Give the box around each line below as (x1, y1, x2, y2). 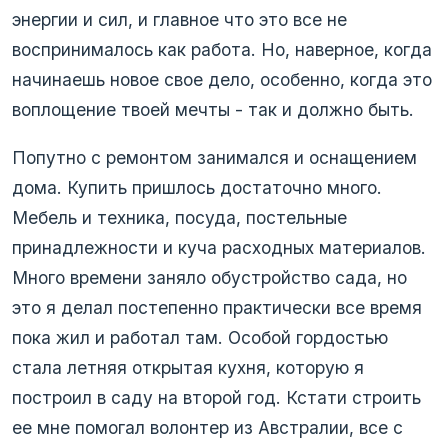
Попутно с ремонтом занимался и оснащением (12, 146, 417, 168)
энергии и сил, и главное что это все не (12, 8, 347, 30)
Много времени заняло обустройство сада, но (12, 266, 407, 288)
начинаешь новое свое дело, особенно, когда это (12, 68, 432, 90)
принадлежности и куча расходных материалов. (12, 236, 426, 258)
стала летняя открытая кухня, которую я (12, 356, 364, 378)
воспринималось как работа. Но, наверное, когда (12, 38, 432, 60)
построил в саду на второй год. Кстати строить (12, 386, 421, 408)
